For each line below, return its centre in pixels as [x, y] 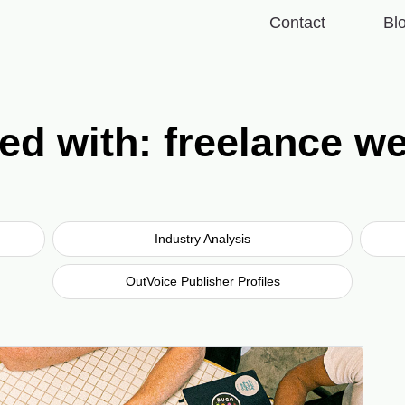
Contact [297, 23]
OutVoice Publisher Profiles [202, 281]
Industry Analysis [202, 238]
